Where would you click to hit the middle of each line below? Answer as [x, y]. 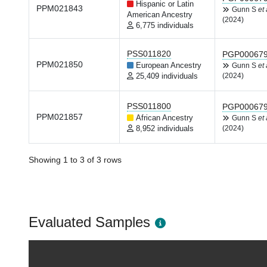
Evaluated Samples [89, 222]
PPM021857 [60, 117]
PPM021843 [60, 8]
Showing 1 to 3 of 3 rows [75, 160]
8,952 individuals [165, 129]
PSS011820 [149, 54]
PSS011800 [149, 106]
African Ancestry [164, 118]
